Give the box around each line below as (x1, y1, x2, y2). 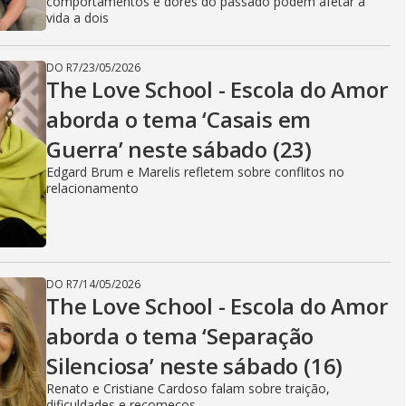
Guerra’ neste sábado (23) (46, 134, 312, 164)
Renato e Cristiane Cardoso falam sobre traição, (46, 380, 330, 397)
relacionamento (46, 179, 139, 197)
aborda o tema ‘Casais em (46, 104, 312, 134)
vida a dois (46, 9, 109, 26)
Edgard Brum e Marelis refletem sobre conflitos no (46, 163, 344, 180)
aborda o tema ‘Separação (46, 321, 314, 351)
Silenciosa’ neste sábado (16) (46, 351, 343, 381)
